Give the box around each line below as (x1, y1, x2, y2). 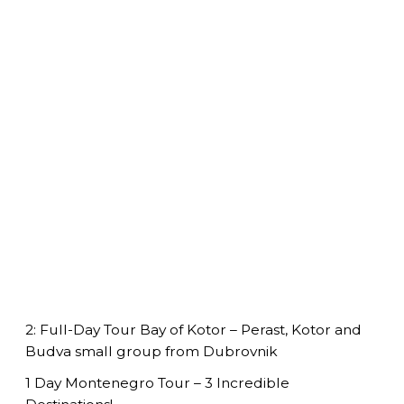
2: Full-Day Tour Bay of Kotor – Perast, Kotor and (25, 321, 363, 339)
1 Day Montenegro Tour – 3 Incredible (25, 374, 290, 392)
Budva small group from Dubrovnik (25, 343, 279, 361)
